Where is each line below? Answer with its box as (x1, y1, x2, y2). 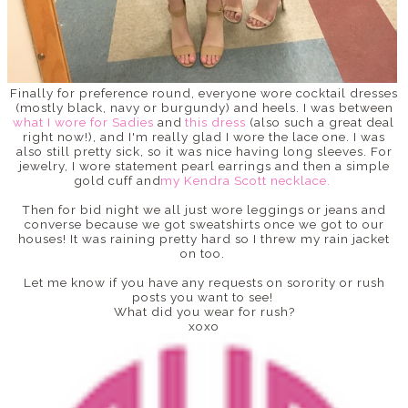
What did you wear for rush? (113, 304, 295, 320)
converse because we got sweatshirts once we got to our (24, 217, 384, 232)
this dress (185, 115, 246, 130)
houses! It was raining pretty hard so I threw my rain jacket (18, 231, 390, 247)
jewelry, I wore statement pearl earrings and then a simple (18, 158, 390, 174)
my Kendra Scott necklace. (160, 173, 334, 189)
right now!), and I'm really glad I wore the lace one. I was (23, 129, 385, 145)
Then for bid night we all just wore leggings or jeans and (22, 202, 386, 218)
